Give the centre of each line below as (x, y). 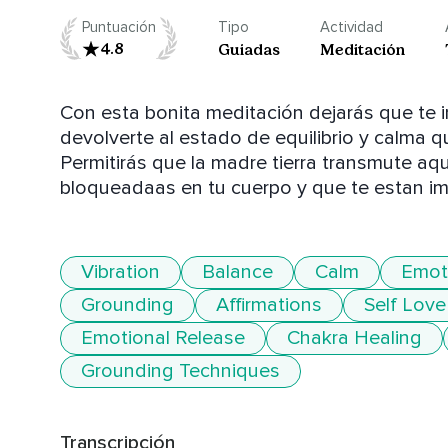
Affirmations (269, 305)
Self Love (405, 305)
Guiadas (249, 50)
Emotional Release (163, 338)
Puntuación (119, 27)
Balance (237, 272)
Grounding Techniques (180, 371)
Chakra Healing (354, 338)
